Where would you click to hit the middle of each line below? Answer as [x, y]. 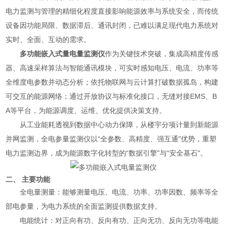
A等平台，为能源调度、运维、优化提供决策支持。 [86, 110]
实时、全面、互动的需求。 [48, 40]
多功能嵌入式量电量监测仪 [63, 54]
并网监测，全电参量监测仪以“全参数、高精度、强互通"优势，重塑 [111, 139]
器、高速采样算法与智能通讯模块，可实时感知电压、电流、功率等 [112, 68]
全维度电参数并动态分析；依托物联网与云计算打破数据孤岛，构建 [112, 82]
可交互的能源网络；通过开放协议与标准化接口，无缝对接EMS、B [111, 96]
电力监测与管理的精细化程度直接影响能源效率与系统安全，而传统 [112, 11]
